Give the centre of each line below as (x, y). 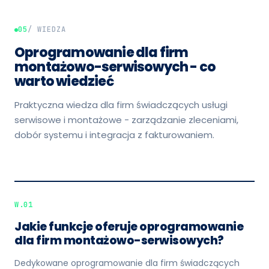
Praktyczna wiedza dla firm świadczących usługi (121, 105)
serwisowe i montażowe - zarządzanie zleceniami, (126, 120)
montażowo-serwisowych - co (115, 67)
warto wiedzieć (64, 81)
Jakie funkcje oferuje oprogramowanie (129, 227)
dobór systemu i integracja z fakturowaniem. (114, 135)
